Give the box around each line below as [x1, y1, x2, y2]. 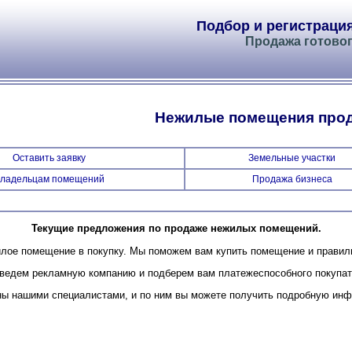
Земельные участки [248, 152, 335, 163]
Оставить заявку [13, 152, 86, 163]
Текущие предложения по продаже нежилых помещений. [31, 222, 321, 235]
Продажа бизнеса [251, 174, 332, 185]
